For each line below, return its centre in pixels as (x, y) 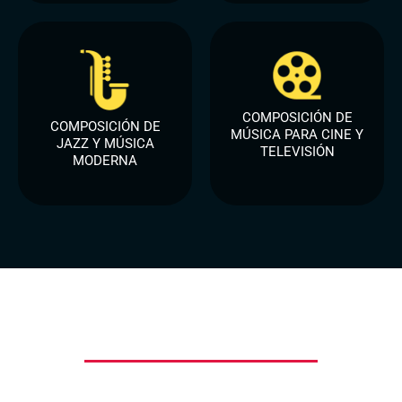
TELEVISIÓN (297, 152)
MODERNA (105, 161)
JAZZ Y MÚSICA (105, 144)
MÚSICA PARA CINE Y (297, 135)
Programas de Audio (201, 337)
